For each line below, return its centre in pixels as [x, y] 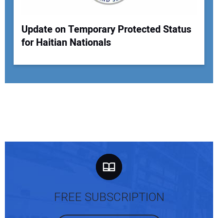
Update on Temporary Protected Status [106, 30]
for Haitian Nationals [66, 43]
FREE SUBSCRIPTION [109, 197]
